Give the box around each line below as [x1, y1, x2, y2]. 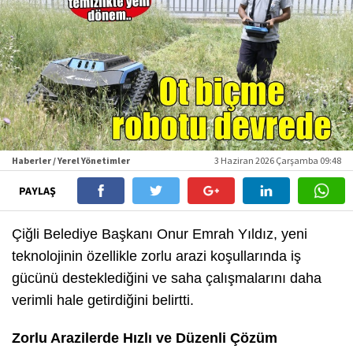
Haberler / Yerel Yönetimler [12, 154, 130, 166]
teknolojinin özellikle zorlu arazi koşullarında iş [12, 247, 301, 264]
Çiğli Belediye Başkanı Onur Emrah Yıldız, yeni [12, 225, 307, 242]
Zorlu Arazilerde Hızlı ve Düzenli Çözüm [12, 329, 277, 346]
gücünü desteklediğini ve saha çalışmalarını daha [12, 269, 321, 286]
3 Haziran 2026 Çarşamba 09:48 [214, 154, 341, 166]
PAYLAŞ [18, 183, 58, 198]
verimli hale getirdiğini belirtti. [12, 292, 194, 308]
